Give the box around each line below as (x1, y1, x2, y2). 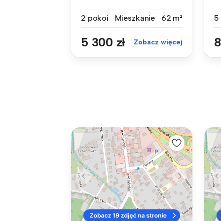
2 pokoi (81, 13, 109, 23)
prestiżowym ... (81, 2, 132, 12)
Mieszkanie (114, 13, 155, 23)
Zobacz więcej (134, 37, 183, 46)
